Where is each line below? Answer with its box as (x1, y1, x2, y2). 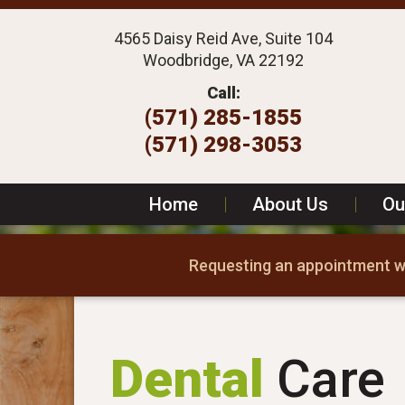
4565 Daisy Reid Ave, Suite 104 (114, 29, 333, 48)
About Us (252, 193, 328, 215)
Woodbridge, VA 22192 (143, 51, 304, 70)
